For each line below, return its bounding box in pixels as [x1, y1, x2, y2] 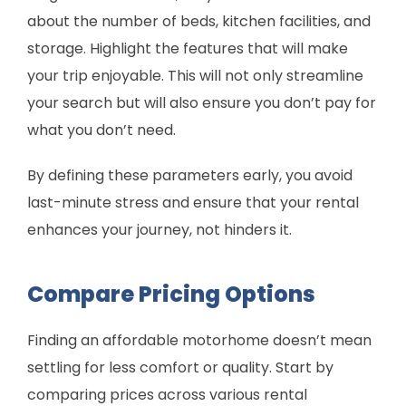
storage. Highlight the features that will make [27, 38, 348, 60]
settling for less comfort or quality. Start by [27, 357, 333, 379]
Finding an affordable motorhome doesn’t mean [27, 330, 372, 352]
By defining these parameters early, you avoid [27, 165, 353, 187]
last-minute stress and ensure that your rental [27, 192, 359, 214]
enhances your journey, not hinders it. [27, 219, 292, 241]
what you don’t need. [27, 120, 176, 141]
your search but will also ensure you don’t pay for [27, 92, 376, 114]
